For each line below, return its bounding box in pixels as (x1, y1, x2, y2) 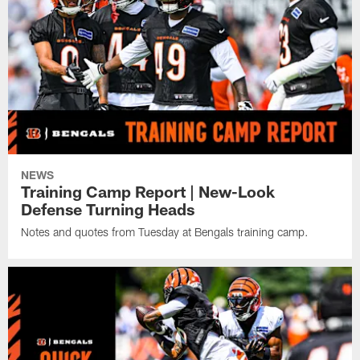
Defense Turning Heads (21, 198, 195, 219)
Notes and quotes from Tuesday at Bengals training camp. (21, 224, 309, 239)
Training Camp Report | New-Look (21, 181, 276, 201)
